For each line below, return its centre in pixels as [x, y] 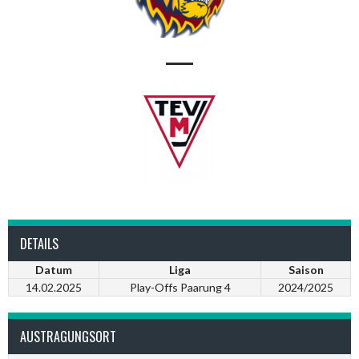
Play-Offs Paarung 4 [180, 287]
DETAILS [39, 244]
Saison [306, 270]
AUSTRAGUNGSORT [68, 337]
